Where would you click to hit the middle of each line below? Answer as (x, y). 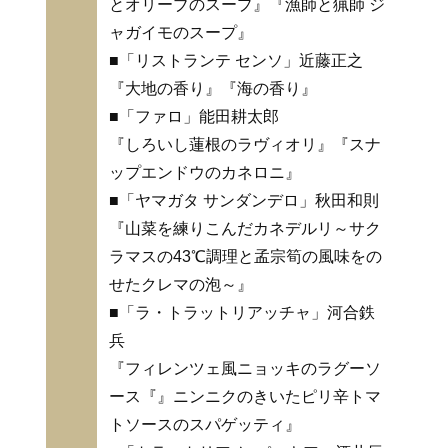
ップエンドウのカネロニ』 (205, 173)
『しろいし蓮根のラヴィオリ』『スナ (245, 145)
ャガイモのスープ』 (181, 33)
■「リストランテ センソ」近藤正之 (236, 61)
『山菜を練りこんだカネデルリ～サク (245, 229)
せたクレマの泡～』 (181, 285)
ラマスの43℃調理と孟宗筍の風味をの (245, 257)
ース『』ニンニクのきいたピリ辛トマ (245, 397)
